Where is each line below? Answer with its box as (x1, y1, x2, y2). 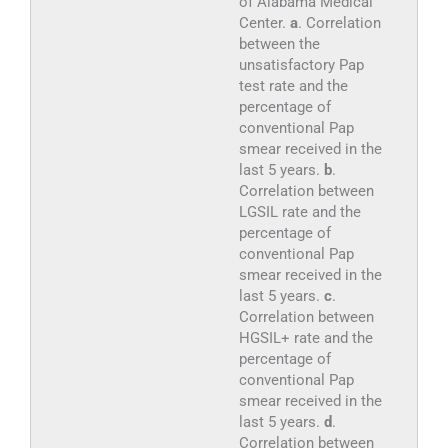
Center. (238, 14, 290, 33)
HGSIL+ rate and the (238, 329, 373, 348)
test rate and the (238, 77, 348, 96)
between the (238, 35, 320, 54)
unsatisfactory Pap (238, 56, 364, 75)
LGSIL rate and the (238, 203, 361, 222)
